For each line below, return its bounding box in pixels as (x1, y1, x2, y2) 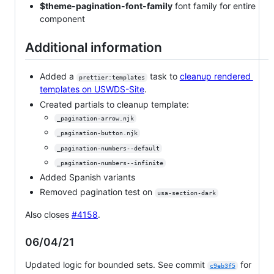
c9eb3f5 (209, 262, 235, 270)
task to (147, 71, 180, 82)
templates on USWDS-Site (40, 84, 144, 95)
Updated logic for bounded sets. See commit (25, 259, 207, 270)
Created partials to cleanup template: (40, 98, 189, 109)
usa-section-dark (157, 190, 216, 197)
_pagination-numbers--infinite (56, 160, 163, 167)
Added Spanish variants (40, 171, 135, 182)
